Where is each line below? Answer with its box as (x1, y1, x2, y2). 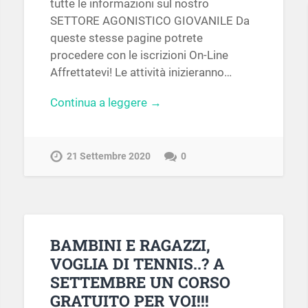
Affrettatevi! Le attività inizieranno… (49, 65, 232, 79)
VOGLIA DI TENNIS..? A (49, 252, 225, 274)
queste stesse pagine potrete (49, 30, 203, 45)
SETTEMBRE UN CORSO (49, 271, 230, 292)
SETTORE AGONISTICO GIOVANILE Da (49, 13, 250, 27)
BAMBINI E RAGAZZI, (49, 234, 210, 255)
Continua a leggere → (49, 95, 162, 109)
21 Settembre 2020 (66, 151, 151, 163)
